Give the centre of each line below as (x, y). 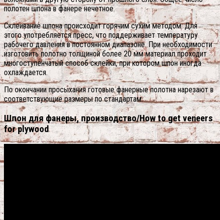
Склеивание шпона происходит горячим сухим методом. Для (101, 26)
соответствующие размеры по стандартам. (73, 99)
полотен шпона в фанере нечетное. (59, 9)
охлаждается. (26, 73)
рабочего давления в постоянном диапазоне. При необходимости (108, 45)
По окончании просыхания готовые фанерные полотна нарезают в (109, 90)
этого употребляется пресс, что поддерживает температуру (101, 35)
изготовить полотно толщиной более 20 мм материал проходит (105, 54)
